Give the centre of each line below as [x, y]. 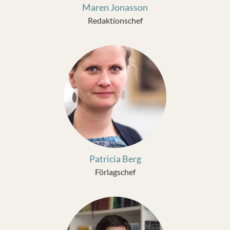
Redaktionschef [115, 20]
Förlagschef [115, 172]
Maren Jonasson [115, 7]
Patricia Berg [115, 159]
